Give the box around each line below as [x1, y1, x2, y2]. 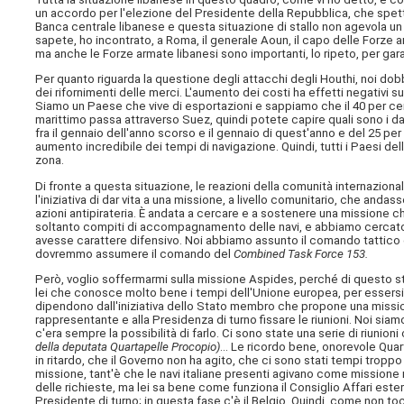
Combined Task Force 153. [234, 246, 369, 261]
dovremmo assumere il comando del [35, 246, 234, 261]
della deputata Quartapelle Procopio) [35, 339, 221, 353]
